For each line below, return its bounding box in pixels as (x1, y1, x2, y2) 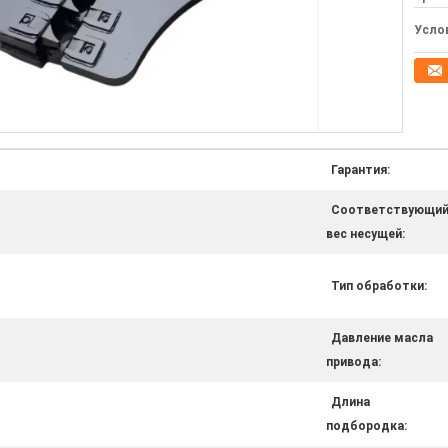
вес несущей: (326, 227, 405, 241)
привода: (326, 355, 381, 369)
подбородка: (326, 419, 407, 433)
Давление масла (331, 331, 433, 345)
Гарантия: (331, 163, 390, 177)
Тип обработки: (331, 279, 427, 293)
